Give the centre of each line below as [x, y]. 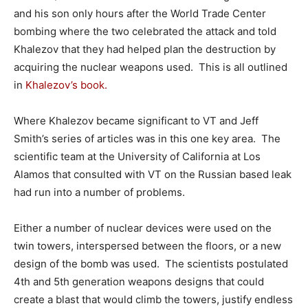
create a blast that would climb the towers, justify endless [153, 299]
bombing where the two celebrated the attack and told [145, 31]
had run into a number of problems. [99, 192]
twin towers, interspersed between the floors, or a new [147, 245]
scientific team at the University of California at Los [137, 156]
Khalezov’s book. [66, 85]
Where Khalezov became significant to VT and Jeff [136, 120]
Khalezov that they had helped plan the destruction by [145, 49]
